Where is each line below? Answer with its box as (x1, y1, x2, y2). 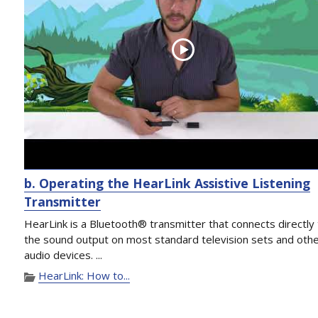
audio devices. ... (24, 247, 103, 262)
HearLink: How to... (38, 268, 131, 283)
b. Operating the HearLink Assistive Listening (24, 174, 311, 192)
